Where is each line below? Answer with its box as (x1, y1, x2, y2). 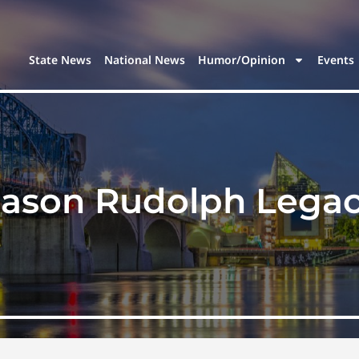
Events (317, 52, 355, 68)
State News (29, 52, 92, 68)
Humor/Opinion (198, 52, 286, 68)
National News (104, 52, 186, 68)
